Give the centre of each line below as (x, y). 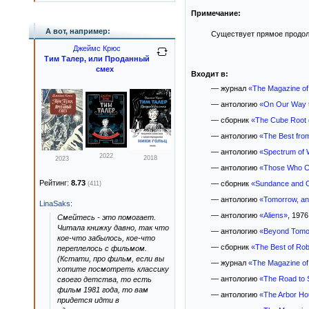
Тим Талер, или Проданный (97, 59)
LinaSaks (55, 203)
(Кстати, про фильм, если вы (111, 259)
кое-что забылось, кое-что (106, 238)
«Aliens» (273, 215)
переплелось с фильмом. (102, 248)
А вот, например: (78, 31)
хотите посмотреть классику (113, 269)
